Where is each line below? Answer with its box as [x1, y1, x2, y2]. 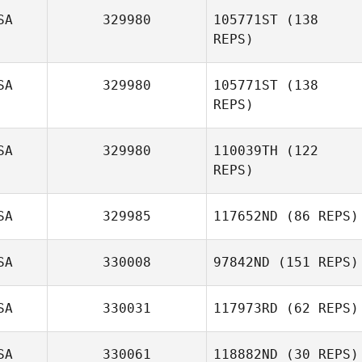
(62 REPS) [278, 301, 359, 316]
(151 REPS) [270, 255, 359, 270]
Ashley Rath [281, 196, 345, 210]
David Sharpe [276, 322, 350, 335]
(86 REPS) [278, 208, 359, 224]
